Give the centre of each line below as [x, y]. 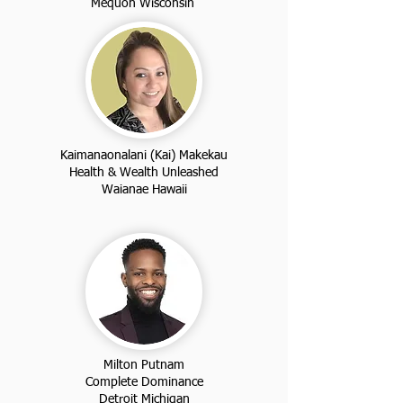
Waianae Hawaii [144, 189]
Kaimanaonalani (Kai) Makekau [144, 155]
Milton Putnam [144, 365]
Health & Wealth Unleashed [144, 172]
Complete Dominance [144, 382]
